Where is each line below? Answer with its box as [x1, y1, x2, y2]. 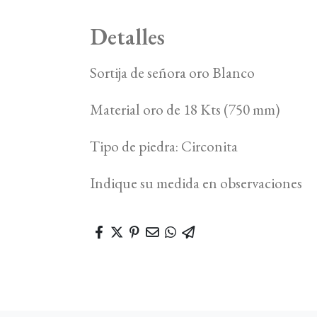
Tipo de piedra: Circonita [90, 136, 238, 156]
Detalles [90, 21, 166, 51]
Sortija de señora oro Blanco [90, 62, 255, 82]
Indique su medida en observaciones [90, 173, 303, 192]
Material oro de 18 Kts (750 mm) [90, 99, 281, 119]
